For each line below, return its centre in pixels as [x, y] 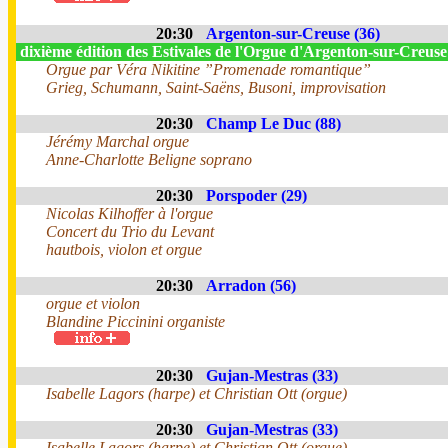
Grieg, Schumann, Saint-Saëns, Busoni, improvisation [216, 87]
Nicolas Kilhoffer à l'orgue [129, 213]
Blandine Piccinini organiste [135, 321]
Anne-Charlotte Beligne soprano [149, 159]
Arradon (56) [251, 285]
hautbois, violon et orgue [124, 249]
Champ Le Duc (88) [273, 123]
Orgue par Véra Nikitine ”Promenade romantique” [208, 69]
